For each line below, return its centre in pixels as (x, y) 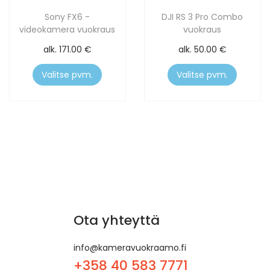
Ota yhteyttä (117, 221)
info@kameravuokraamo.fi (130, 248)
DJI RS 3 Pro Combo (202, 17)
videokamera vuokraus (67, 30)
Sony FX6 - (67, 17)
